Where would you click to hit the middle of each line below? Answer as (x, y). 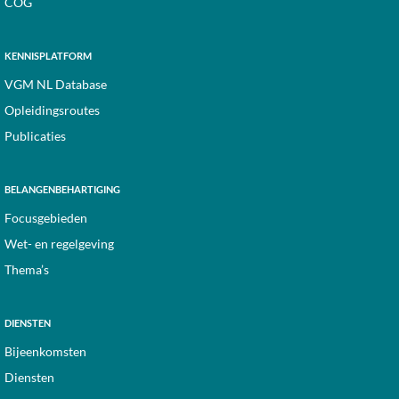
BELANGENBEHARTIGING (62, 189)
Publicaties (35, 136)
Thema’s (27, 269)
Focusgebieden (46, 218)
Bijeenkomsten (45, 351)
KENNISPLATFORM (48, 56)
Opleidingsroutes (52, 110)
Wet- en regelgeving (59, 244)
